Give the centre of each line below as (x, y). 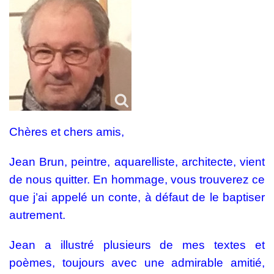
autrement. (39, 215)
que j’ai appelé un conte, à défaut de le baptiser (137, 197)
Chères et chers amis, (67, 132)
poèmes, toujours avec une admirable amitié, (137, 263)
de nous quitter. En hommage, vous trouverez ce (137, 180)
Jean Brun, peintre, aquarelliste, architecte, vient (137, 162)
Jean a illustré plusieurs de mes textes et (137, 245)
